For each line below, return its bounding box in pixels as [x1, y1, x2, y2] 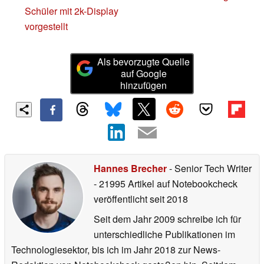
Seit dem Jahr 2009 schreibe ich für [94, 212, 241, 226]
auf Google [120, 66, 167, 80]
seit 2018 [147, 192, 188, 206]
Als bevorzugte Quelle [97, 54, 190, 68]
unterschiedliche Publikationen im [94, 227, 235, 242]
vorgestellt [25, 19, 68, 33]
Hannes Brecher [94, 161, 167, 176]
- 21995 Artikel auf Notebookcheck [94, 177, 237, 191]
